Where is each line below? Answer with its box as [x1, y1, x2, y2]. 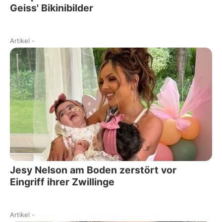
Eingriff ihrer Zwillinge [10, 176, 114, 188]
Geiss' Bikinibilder [10, 1, 93, 14]
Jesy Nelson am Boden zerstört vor [10, 164, 176, 176]
